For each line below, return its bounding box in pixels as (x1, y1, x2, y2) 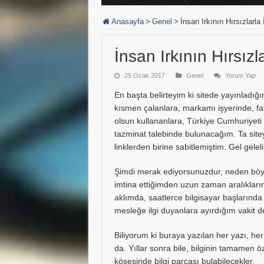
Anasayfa (109, 17, 144, 26)
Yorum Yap (225, 72, 256, 79)
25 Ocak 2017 (124, 72, 165, 79)
